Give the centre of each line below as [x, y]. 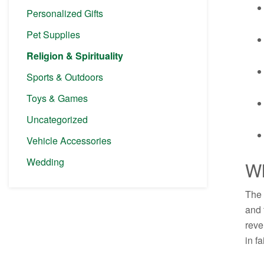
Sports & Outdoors [65, 77]
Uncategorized [57, 119]
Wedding [45, 161]
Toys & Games [57, 98]
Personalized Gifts [65, 13]
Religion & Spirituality [75, 55]
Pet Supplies [53, 34]
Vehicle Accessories [69, 140]
